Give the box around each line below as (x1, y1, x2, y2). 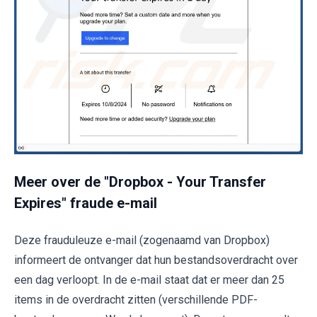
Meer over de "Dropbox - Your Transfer (14, 173, 266, 190)
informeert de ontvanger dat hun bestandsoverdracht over (14, 253, 298, 267)
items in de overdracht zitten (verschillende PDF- (14, 292, 258, 306)
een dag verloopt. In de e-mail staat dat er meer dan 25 (14, 272, 284, 287)
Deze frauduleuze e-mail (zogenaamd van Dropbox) (14, 233, 270, 247)
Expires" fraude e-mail (14, 194, 157, 212)
